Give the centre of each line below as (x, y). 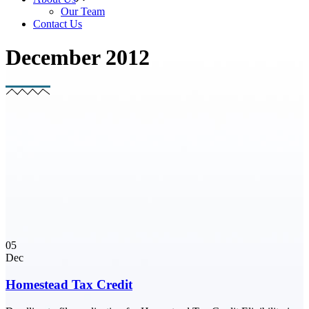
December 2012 (78, 58)
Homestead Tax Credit (69, 285)
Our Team (83, 11)
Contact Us (58, 24)
